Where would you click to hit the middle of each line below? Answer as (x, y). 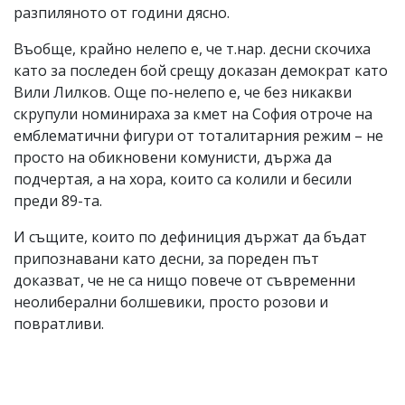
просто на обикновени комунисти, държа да (173, 157)
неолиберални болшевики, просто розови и (171, 301)
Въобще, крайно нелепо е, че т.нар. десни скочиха (192, 48)
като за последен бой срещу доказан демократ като (201, 70)
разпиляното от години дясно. (122, 12)
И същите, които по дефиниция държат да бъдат (190, 236)
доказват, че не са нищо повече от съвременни (184, 280)
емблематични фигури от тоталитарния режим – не (198, 135)
